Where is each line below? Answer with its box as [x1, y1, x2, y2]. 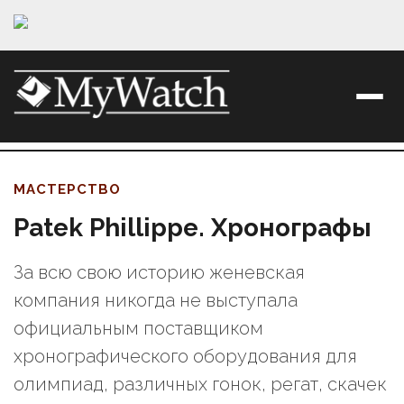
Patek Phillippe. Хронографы [14, 213, 372, 243]
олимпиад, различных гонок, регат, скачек [14, 373, 387, 396]
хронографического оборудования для [14, 345, 357, 368]
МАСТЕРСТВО [14, 181, 121, 198]
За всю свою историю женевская [14, 262, 305, 284]
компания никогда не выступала [14, 289, 298, 312]
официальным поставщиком [14, 317, 263, 340]
